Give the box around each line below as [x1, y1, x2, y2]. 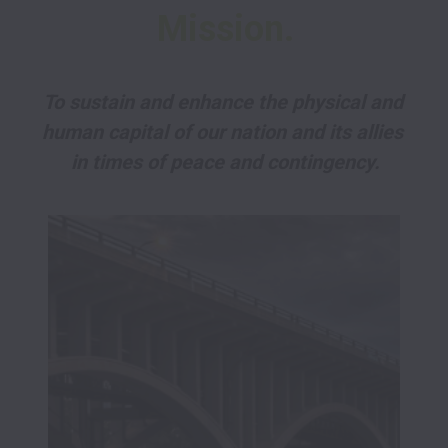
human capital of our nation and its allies [42, 119, 403, 144]
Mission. [156, 7, 294, 50]
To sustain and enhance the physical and [42, 89, 403, 114]
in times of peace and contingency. [70, 149, 380, 174]
